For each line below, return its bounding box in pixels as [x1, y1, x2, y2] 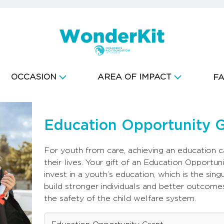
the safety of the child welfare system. [44, 194, 196, 203]
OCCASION [10, 73, 56, 81]
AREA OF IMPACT [97, 73, 172, 81]
